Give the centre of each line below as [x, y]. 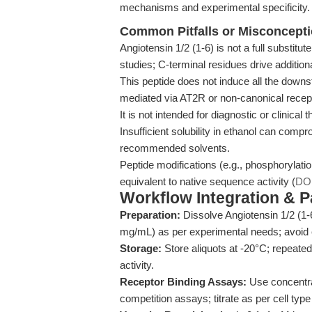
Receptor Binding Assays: [183, 282]
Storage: [141, 248]
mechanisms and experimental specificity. [215, 7]
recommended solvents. [175, 148]
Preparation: [150, 215]
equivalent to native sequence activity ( [208, 181]
